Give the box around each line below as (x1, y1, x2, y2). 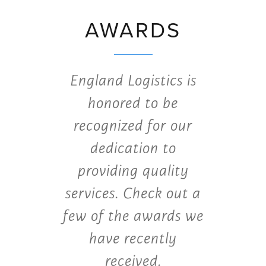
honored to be (88, 93, 178, 113)
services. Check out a (65, 183, 201, 204)
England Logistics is (69, 70, 197, 91)
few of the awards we (62, 205, 204, 226)
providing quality (77, 160, 189, 181)
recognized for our (74, 115, 192, 136)
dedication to (90, 138, 176, 159)
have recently (89, 228, 177, 249)
